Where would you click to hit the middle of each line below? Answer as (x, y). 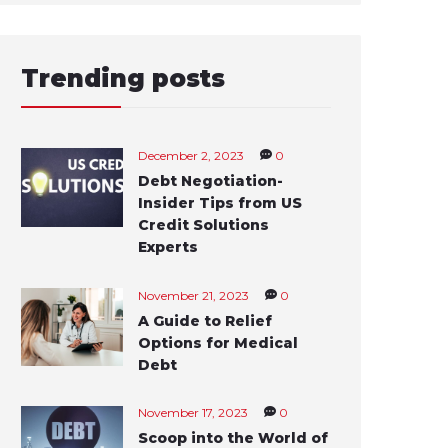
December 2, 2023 (191, 155)
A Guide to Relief (205, 320)
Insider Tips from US (220, 202)
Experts (168, 246)
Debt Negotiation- (211, 180)
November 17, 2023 (193, 413)
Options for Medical (218, 342)
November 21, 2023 (194, 295)
